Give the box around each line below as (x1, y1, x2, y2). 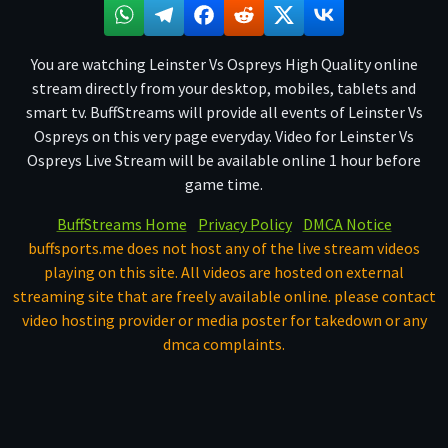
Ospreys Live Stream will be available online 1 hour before (27, 149, 421, 170)
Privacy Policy (197, 213, 292, 234)
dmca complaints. (163, 333, 285, 354)
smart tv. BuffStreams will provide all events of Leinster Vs (25, 101, 423, 122)
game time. (185, 173, 263, 194)
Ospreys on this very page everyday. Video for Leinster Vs (34, 125, 414, 146)
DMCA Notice (302, 213, 392, 234)
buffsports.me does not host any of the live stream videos (28, 237, 420, 258)
